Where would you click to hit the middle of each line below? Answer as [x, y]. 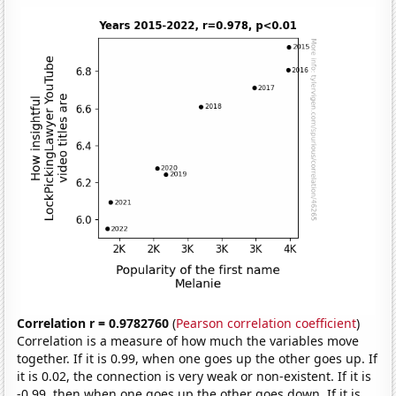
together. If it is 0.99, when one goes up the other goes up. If [198, 358]
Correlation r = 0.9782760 [93, 323]
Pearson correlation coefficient [267, 323]
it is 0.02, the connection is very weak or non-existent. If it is [194, 376]
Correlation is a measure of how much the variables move [188, 340]
